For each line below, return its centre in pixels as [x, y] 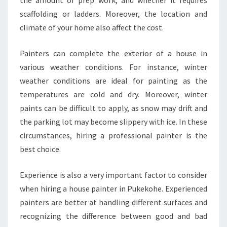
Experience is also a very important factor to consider [113, 175]
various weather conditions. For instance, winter [113, 67]
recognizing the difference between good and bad [113, 216]
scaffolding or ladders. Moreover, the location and [113, 14]
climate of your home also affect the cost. [92, 27]
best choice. [40, 149]
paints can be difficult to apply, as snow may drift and [113, 108]
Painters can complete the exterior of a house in [113, 53]
